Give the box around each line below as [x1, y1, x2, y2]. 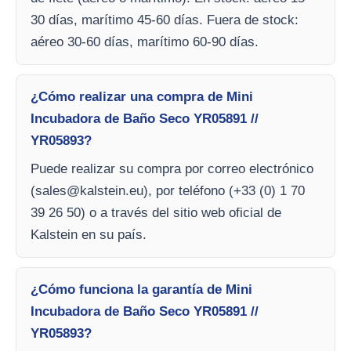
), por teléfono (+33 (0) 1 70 [143, 183, 305, 199]
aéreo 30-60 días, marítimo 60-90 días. [31, 34, 259, 50]
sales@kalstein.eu [35, 183, 143, 199]
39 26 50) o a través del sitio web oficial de [31, 205, 281, 221]
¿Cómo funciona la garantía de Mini [31, 282, 252, 298]
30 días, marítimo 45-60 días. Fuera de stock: [31, 13, 299, 28]
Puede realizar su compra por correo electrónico [31, 161, 313, 177]
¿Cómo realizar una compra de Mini [31, 89, 253, 105]
